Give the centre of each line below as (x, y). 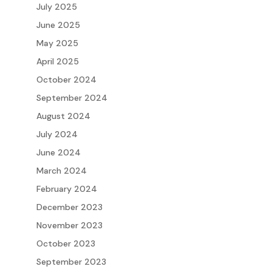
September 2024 (72, 98)
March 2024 (61, 171)
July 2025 (56, 7)
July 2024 (57, 134)
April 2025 (57, 62)
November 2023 (69, 226)
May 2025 (57, 43)
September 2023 (71, 262)
